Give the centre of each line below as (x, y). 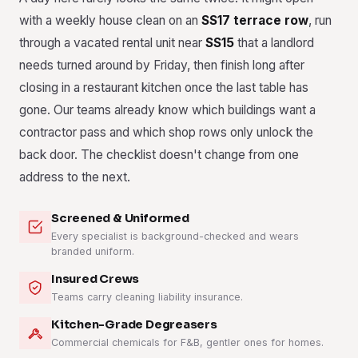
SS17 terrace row (255, 20)
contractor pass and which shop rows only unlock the (166, 132)
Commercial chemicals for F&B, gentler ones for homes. (187, 342)
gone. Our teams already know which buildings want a (167, 110)
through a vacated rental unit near (112, 43)
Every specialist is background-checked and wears (175, 236)
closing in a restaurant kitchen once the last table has (164, 88)
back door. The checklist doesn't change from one (159, 155)
